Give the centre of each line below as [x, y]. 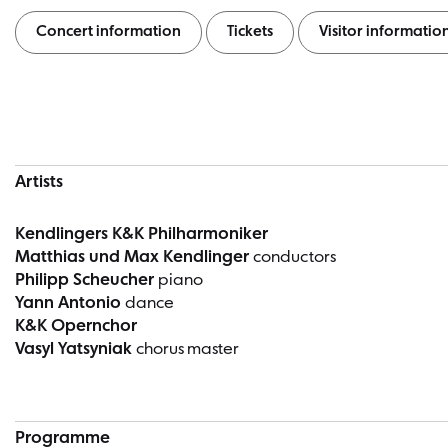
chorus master [187, 350]
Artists [39, 183]
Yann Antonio [70, 304]
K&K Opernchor [76, 327]
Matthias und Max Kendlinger [134, 258]
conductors [294, 258]
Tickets [250, 32]
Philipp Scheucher [86, 281]
